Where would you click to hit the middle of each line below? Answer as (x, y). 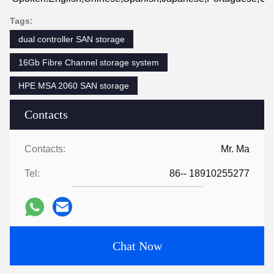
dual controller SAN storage (72, 39)
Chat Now (137, 246)
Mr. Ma (235, 149)
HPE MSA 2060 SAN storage (74, 86)
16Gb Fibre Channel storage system (89, 62)
